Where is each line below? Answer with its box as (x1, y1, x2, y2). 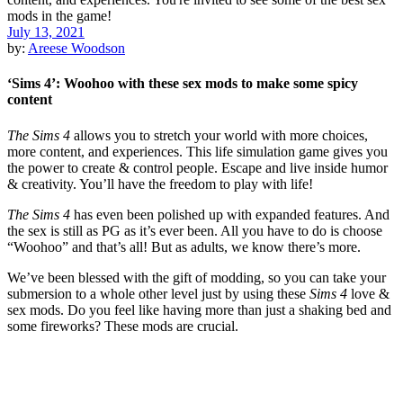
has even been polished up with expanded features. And (70, 206, 390, 222)
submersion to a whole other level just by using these (7, 285, 309, 301)
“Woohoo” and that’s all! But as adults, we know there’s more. (7, 238, 364, 255)
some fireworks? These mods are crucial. (7, 318, 242, 334)
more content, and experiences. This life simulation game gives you (7, 143, 388, 159)
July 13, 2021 (7, 24, 85, 40)
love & (347, 285, 390, 301)
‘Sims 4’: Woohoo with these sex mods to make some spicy (7, 76, 358, 92)
